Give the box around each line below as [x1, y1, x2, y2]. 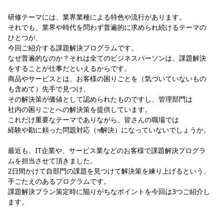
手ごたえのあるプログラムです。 [8, 176, 110, 186]
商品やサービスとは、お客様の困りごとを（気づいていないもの [8, 74, 206, 84]
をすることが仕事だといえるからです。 [8, 64, 131, 73]
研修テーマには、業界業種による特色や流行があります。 [8, 12, 186, 22]
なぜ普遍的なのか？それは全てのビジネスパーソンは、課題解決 [8, 53, 206, 63]
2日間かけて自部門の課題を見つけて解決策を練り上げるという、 [8, 166, 210, 176]
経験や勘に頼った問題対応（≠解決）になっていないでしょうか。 [8, 125, 210, 135]
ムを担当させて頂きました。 [8, 156, 97, 166]
